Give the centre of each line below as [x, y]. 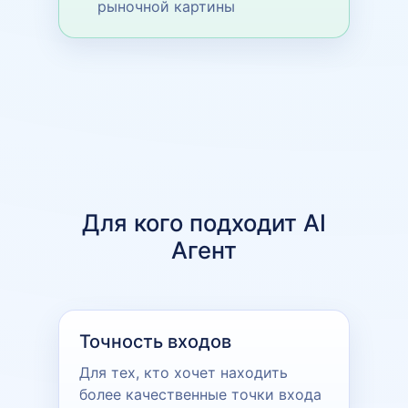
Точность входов [155, 341]
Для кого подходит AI [204, 222]
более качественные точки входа [200, 394]
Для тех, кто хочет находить [184, 372]
